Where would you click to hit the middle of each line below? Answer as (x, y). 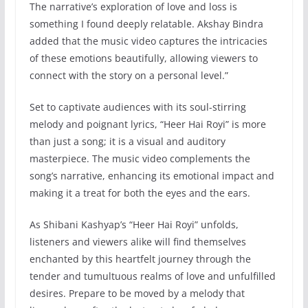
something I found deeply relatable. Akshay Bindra (146, 23)
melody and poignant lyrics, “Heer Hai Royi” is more (147, 124)
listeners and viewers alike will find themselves (137, 241)
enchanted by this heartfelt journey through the (140, 258)
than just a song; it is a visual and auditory (127, 141)
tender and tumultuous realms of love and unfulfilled (152, 276)
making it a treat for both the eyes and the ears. (140, 192)
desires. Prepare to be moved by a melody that (137, 293)
